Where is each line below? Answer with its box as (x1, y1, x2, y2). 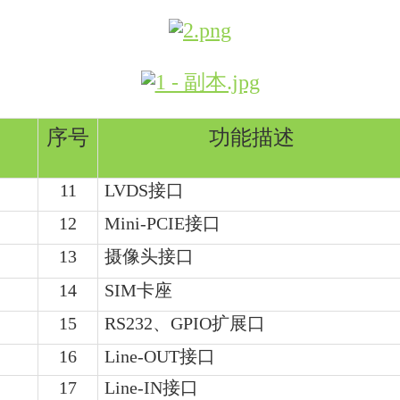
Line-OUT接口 (104, 346, 215, 366)
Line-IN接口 (104, 377, 198, 397)
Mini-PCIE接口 (104, 212, 221, 233)
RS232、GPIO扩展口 (104, 312, 265, 333)
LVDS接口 (104, 179, 184, 200)
